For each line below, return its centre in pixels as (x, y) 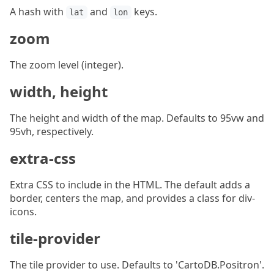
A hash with (38, 12)
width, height (59, 92)
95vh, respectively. (52, 132)
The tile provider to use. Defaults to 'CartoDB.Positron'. (137, 265)
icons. (23, 212)
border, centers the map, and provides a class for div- (132, 198)
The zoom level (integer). (67, 65)
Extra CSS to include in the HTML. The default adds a (130, 185)
